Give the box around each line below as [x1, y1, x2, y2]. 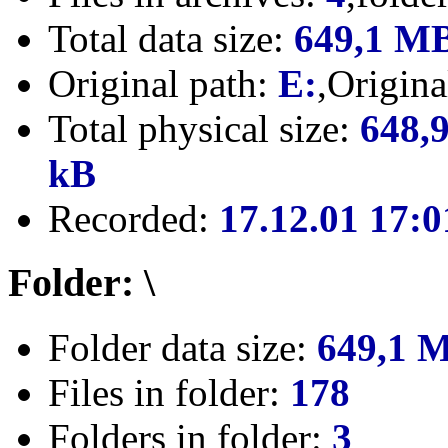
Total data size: [48, 16, 294, 60]
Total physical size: [48, 106, 360, 150]
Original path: [48, 61, 278, 105]
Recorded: [48, 196, 219, 240]
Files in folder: [48, 371, 290, 415]
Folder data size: [48, 326, 317, 370]
